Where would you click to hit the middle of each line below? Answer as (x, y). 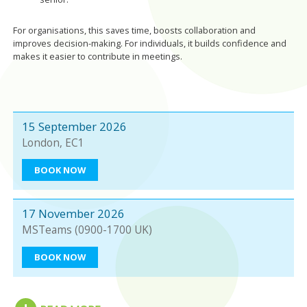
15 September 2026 (74, 126)
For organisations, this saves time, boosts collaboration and (135, 30)
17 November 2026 (73, 213)
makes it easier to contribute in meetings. (98, 56)
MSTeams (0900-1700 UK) (87, 230)
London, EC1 (53, 143)
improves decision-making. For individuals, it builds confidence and (150, 43)
